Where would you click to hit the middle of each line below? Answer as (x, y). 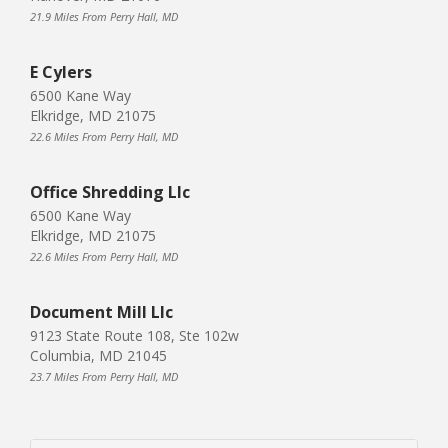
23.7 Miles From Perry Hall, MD (104, 376)
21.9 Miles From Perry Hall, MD (104, 16)
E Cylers (61, 71)
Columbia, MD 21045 (98, 355)
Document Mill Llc (101, 311)
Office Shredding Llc (110, 191)
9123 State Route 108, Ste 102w (134, 335)
